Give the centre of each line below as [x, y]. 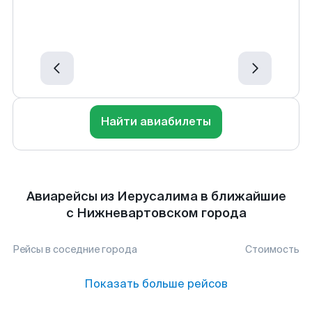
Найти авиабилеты [156, 122]
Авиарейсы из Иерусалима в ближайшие [156, 196]
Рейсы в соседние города [75, 249]
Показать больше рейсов [156, 284]
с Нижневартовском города [156, 213]
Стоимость [272, 249]
